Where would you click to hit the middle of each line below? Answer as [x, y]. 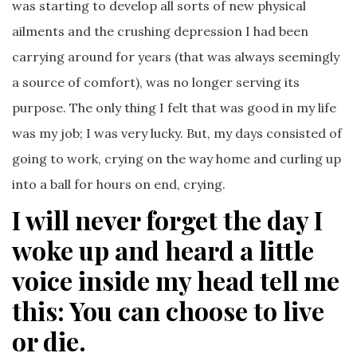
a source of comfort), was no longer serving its [156, 82]
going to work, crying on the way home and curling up [177, 158]
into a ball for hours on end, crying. [119, 184]
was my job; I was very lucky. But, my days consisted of [177, 133]
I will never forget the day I [167, 219]
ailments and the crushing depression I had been [160, 31]
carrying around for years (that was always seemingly [176, 56]
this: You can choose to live [168, 310]
